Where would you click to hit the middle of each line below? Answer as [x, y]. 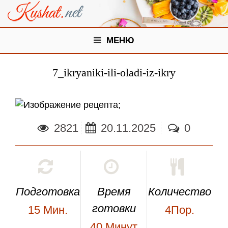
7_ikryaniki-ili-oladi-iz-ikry [114, 73]
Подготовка [48, 192]
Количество [180, 192]
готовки [114, 209]
